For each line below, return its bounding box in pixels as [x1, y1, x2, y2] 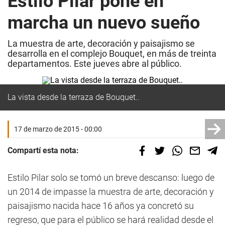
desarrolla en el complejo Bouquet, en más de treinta [8, 48, 216, 59]
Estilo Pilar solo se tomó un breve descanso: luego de [8, 172, 214, 183]
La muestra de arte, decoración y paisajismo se [8, 38, 195, 49]
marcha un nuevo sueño [8, 12, 200, 33]
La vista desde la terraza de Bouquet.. [8, 92, 140, 102]
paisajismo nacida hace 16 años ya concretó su [8, 200, 194, 211]
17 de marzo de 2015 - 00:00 [14, 125, 102, 133]
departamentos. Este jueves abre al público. [8, 58, 182, 69]
